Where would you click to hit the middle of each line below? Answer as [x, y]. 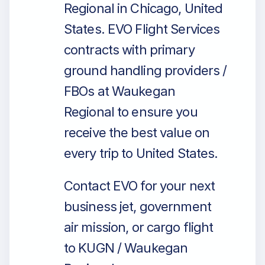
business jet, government [138, 206]
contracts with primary [129, 50]
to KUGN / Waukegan [126, 248]
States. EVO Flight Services [142, 29]
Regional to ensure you [131, 112]
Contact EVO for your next [139, 186]
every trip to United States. [141, 153]
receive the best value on [137, 132]
